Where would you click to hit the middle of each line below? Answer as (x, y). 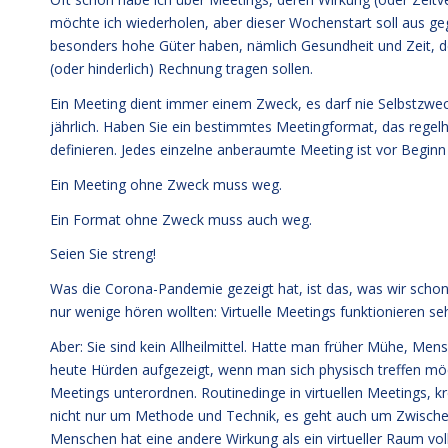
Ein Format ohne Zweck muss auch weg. (181, 219)
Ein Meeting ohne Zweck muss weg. (166, 184)
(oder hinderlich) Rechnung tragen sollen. (181, 68)
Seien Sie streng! (103, 254)
